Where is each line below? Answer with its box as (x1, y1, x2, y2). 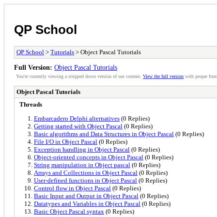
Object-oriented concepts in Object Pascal (34, 153, 143, 161)
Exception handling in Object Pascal (34, 145, 130, 153)
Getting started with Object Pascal (34, 122, 123, 130)
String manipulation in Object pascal (34, 161, 130, 169)
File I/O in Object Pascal (34, 138, 97, 145)
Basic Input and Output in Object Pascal (34, 192, 139, 200)
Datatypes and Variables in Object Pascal (34, 200, 140, 207)
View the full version (143, 73, 184, 79)
